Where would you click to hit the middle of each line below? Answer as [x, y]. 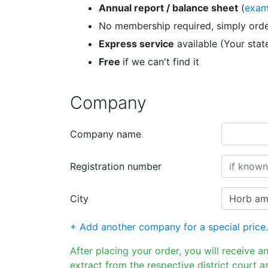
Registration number [116, 166]
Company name [106, 134]
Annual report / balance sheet [168, 8]
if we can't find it [161, 62]
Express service [136, 44]
